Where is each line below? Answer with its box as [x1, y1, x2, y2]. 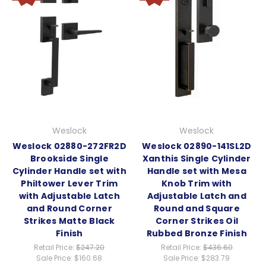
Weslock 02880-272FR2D [12, 140, 126, 153]
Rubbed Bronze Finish [146, 227, 247, 240]
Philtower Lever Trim [21, 178, 118, 190]
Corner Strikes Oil [155, 215, 238, 227]
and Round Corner [26, 202, 112, 215]
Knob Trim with [161, 178, 232, 190]
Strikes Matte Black [23, 215, 115, 227]
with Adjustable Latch [18, 190, 120, 202]
